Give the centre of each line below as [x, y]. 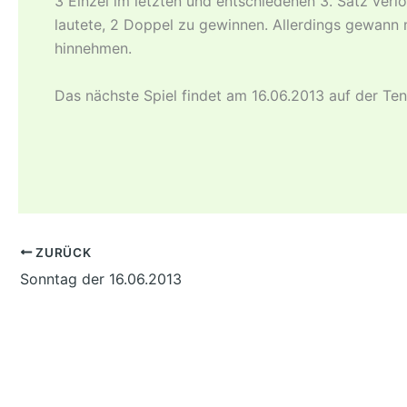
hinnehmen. [93, 48]
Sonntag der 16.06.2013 [101, 278]
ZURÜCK [62, 252]
